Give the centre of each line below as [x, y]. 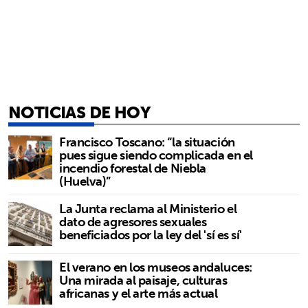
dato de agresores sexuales [133, 222]
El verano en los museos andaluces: [156, 267]
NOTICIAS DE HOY [79, 112]
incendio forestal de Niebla [133, 168]
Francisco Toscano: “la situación [147, 142]
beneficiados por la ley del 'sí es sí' [151, 235]
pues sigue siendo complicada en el [156, 155]
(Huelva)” [85, 181]
